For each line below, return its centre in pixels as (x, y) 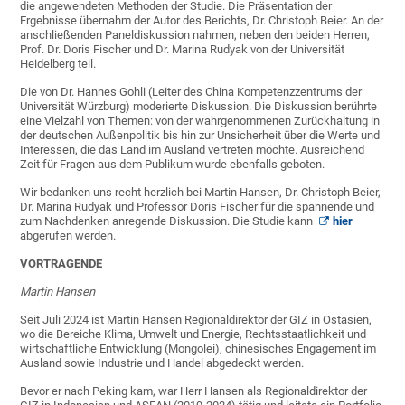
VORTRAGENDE (61, 264)
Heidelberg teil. (58, 64)
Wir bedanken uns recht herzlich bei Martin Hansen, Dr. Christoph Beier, (201, 193)
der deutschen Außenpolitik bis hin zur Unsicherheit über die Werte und (200, 136)
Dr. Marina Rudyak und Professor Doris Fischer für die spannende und (198, 207)
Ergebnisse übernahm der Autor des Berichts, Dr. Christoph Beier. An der (202, 21)
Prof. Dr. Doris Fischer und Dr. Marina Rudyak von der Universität (183, 50)
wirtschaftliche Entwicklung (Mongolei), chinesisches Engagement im (198, 349)
